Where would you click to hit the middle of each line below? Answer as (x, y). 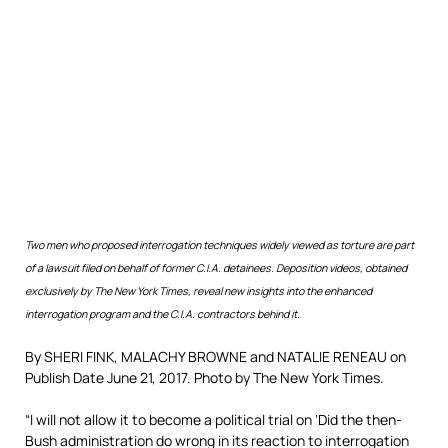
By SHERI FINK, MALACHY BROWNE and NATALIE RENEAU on (215, 356)
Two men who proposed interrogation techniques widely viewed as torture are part (219, 245)
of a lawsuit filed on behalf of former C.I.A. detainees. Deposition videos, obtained (216, 268)
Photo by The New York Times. (289, 377)
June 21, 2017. (150, 377)
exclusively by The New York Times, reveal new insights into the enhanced (198, 291)
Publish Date (66, 377)
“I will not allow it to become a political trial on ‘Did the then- (213, 419)
